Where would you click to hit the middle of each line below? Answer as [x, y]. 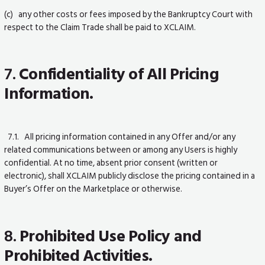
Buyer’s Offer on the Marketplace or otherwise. [93, 189]
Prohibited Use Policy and [111, 236]
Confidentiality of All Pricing [119, 75]
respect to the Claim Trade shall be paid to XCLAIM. [100, 28]
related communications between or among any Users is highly [121, 150]
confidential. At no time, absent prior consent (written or [111, 163]
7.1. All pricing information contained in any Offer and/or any [120, 137]
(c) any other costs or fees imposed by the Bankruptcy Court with [129, 14]
